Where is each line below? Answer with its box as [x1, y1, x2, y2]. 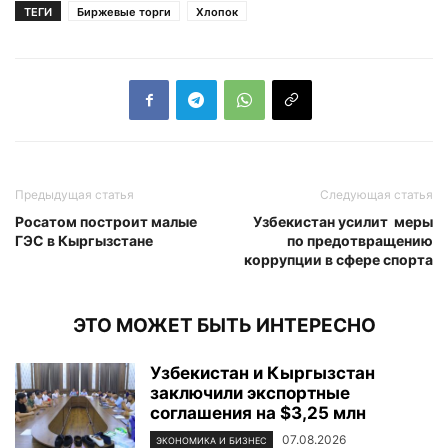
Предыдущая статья [15, 186, 134, 202]
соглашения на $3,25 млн [150, 402, 366, 423]
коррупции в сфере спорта [244, 250, 433, 268]
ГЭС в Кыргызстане [15, 231, 153, 249]
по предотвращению [287, 231, 433, 249]
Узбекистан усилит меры [253, 212, 433, 230]
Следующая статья [320, 186, 433, 202]
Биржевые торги [77, 4, 171, 19]
